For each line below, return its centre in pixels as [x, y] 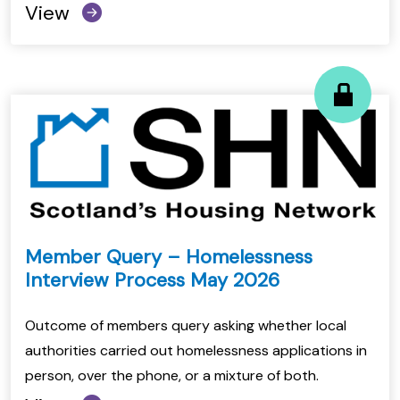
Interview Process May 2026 [152, 279]
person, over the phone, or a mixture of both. [172, 375]
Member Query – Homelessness [169, 256]
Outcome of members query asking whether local [186, 325]
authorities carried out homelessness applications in [196, 350]
